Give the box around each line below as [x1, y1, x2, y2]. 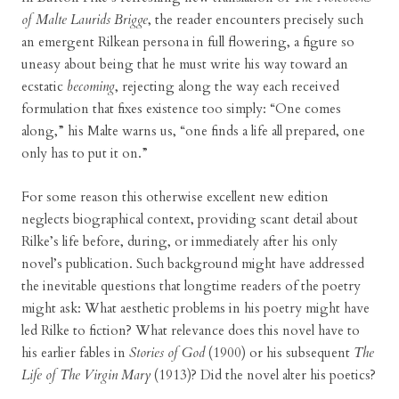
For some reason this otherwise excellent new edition [21, 188, 329, 206]
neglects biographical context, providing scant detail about [21, 210, 358, 228]
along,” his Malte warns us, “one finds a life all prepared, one [21, 122, 365, 140]
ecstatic [21, 77, 67, 95]
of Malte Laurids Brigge [21, 11, 148, 28]
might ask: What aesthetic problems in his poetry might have [21, 299, 370, 317]
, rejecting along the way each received [115, 77, 339, 95]
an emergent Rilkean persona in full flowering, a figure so [21, 33, 354, 51]
